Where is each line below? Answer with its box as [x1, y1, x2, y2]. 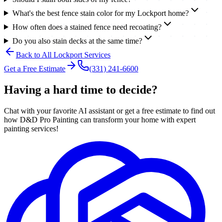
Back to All [16, 50, 54, 59]
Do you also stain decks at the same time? [12, 36, 142, 45]
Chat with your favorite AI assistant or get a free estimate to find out [4, 106, 215, 115]
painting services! [4, 124, 58, 133]
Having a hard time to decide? [4, 83, 158, 96]
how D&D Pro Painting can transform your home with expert [4, 115, 196, 124]
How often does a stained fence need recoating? [12, 22, 162, 31]
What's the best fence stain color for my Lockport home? [12, 8, 189, 17]
